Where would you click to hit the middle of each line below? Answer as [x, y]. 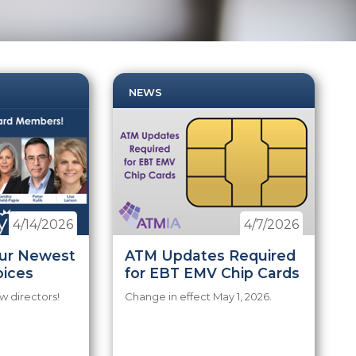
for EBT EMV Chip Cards [213, 273]
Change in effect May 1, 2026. [199, 296]
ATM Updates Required [211, 255]
